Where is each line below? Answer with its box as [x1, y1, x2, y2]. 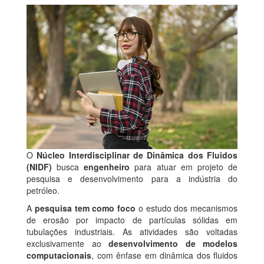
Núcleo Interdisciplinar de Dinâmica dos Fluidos [37, 149, 238, 161]
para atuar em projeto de [130, 161, 238, 173]
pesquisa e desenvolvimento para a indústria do [27, 173, 237, 185]
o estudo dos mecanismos [136, 202, 237, 214]
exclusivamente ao [27, 237, 108, 250]
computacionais [27, 249, 91, 262]
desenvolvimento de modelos [108, 237, 237, 250]
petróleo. [27, 184, 60, 197]
